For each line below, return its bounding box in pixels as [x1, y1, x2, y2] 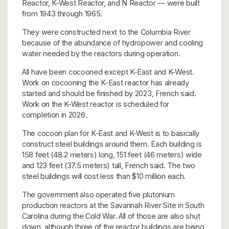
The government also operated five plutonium [22, 190, 175, 199]
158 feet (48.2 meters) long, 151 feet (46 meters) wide [22, 150, 202, 159]
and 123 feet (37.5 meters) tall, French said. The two [22, 161, 196, 170]
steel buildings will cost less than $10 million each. [22, 171, 186, 180]
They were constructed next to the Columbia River [22, 27, 191, 36]
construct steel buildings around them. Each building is [22, 139, 202, 148]
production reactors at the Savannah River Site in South [22, 200, 204, 210]
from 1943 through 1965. [22, 9, 103, 18]
